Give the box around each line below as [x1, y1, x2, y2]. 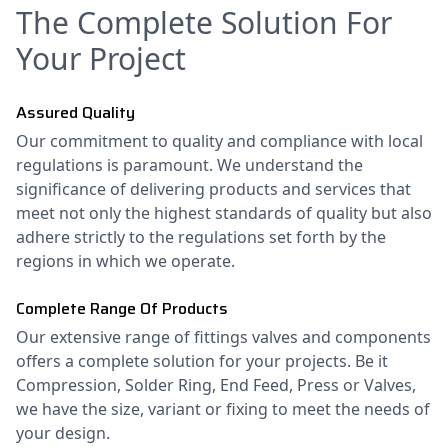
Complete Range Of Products [16, 296, 228, 322]
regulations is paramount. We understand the [16, 154, 363, 177]
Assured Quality [16, 100, 135, 126]
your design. [16, 422, 110, 445]
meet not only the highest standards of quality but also [16, 202, 432, 225]
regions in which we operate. [16, 250, 235, 273]
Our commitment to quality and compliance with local [16, 130, 423, 153]
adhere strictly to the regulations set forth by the [16, 226, 386, 249]
